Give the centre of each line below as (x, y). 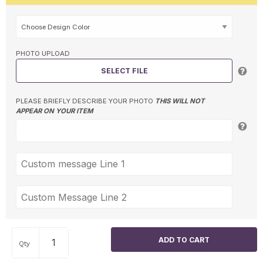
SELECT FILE (124, 70)
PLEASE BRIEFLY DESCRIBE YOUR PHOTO (85, 101)
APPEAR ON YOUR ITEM (54, 111)
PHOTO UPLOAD (43, 53)
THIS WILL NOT (180, 101)
